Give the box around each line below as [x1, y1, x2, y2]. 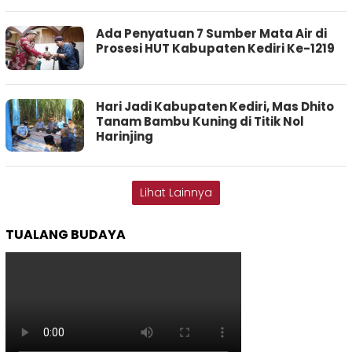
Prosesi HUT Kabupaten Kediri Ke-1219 [96, 40, 335, 57]
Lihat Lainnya [140, 185, 212, 201]
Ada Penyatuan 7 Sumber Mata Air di [96, 25, 327, 42]
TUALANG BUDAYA [5, 225, 126, 244]
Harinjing [96, 128, 153, 145]
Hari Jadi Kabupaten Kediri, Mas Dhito [96, 98, 334, 115]
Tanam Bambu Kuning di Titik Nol [96, 113, 304, 130]
